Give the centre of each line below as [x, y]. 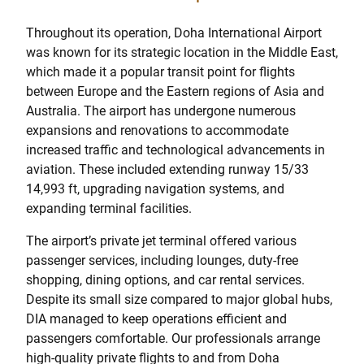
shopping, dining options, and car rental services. [165, 280]
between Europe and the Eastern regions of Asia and [175, 92]
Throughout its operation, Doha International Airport [174, 33]
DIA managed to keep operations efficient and [156, 319]
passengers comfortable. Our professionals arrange [173, 339]
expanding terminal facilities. [109, 209]
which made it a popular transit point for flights [160, 72]
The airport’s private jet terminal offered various [161, 241]
